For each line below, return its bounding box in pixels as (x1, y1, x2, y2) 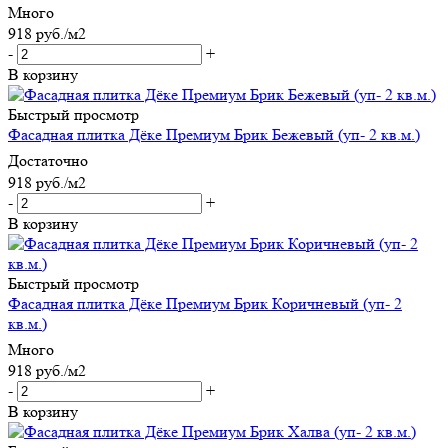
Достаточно (8, 151, 88, 171)
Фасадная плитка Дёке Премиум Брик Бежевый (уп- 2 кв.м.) (8, 125, 420, 145)
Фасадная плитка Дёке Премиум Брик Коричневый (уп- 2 (8, 293, 402, 313)
